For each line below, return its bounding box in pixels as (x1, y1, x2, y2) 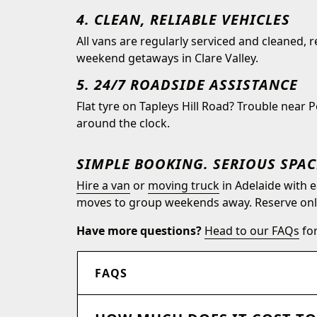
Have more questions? (76, 223, 204, 238)
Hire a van (76, 178, 130, 193)
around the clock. (76, 115, 170, 131)
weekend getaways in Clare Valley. (76, 50, 258, 66)
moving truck (148, 178, 219, 193)
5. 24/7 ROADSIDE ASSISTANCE (76, 75, 298, 94)
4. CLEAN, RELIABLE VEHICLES (76, 10, 290, 29)
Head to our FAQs (204, 223, 299, 238)
